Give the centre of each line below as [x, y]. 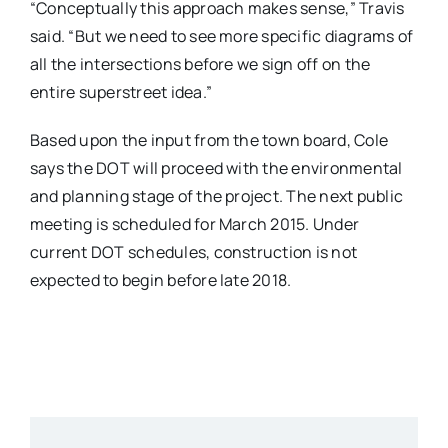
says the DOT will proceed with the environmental [216, 168]
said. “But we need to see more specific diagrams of [221, 36]
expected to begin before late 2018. [160, 280]
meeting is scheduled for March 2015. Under [194, 224]
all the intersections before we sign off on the [200, 64]
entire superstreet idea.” [120, 92]
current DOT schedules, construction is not [193, 252]
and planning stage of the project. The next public [216, 196]
